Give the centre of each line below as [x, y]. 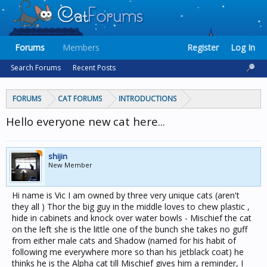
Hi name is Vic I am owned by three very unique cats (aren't [126, 195]
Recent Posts [94, 68]
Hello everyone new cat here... [86, 121]
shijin [58, 156]
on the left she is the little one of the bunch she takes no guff [130, 229]
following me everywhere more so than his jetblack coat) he [128, 252]
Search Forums [36, 68]
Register [203, 47]
